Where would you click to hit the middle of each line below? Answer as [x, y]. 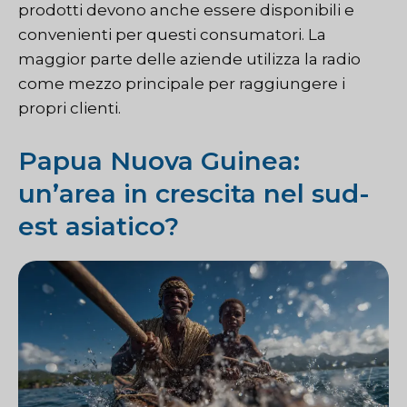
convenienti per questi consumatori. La [172, 35]
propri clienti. [69, 109]
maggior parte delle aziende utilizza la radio [189, 60]
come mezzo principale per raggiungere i [182, 84]
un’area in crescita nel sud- [194, 193]
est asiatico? [99, 226]
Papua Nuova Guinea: [159, 160]
